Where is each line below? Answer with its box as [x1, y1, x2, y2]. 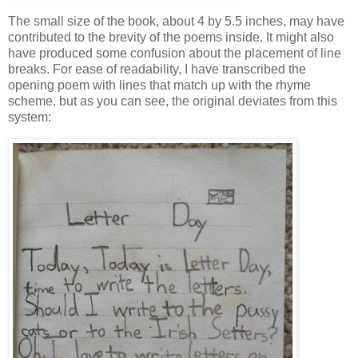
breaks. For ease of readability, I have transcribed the [8, 62, 306, 77]
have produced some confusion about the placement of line [8, 46, 341, 61]
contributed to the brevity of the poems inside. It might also [8, 30, 334, 45]
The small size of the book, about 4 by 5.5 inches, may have [8, 14, 344, 29]
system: [8, 110, 51, 125]
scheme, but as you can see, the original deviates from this [8, 94, 337, 109]
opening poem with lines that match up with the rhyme [8, 78, 311, 93]
